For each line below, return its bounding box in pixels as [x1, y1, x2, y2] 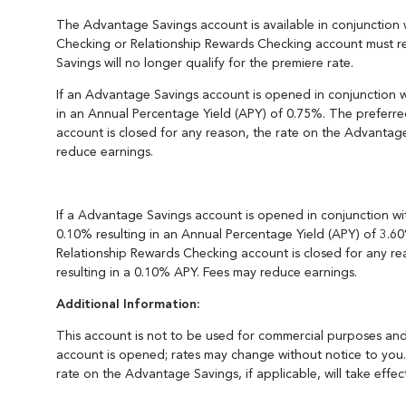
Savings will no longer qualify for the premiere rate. [56, 57, 353, 70]
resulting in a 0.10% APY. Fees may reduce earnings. [56, 266, 357, 279]
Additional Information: [56, 298, 200, 311]
